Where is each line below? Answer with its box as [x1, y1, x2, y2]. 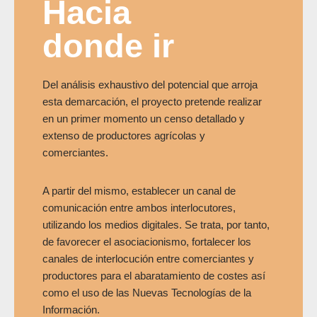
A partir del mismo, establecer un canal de [42, 184, 236, 197]
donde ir [42, 26, 174, 64]
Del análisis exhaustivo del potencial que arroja [42, 78, 258, 91]
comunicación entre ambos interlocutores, [42, 201, 236, 214]
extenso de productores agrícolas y [42, 129, 205, 142]
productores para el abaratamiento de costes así [42, 269, 265, 282]
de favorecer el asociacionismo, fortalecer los [42, 235, 251, 248]
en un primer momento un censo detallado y [42, 112, 245, 125]
